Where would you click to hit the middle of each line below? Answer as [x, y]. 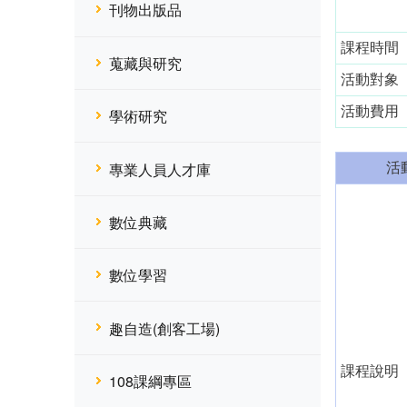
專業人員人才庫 [159, 169]
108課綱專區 [150, 381]
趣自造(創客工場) [164, 328]
